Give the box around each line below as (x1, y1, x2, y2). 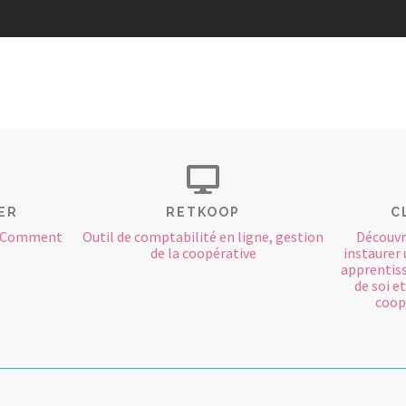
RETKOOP (166, 205, 240, 220)
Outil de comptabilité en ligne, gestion (82, 227, 324, 246)
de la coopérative (150, 244, 256, 263)
